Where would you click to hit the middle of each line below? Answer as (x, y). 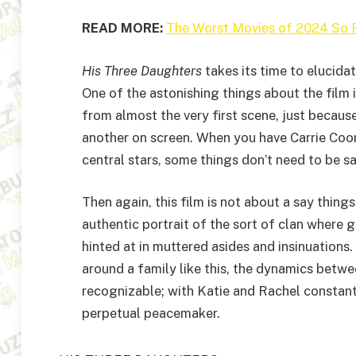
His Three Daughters (143, 70)
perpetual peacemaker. (151, 313)
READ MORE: (122, 28)
